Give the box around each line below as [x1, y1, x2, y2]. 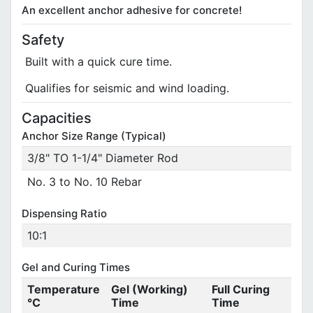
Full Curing [211, 282, 270, 297]
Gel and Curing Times [22, 261, 130, 275]
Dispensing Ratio [22, 207, 107, 221]
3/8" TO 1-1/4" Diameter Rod [27, 151, 178, 166]
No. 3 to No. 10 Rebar [27, 175, 142, 189]
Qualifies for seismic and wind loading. [25, 81, 229, 96]
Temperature [27, 282, 100, 297]
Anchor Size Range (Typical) [22, 129, 166, 143]
